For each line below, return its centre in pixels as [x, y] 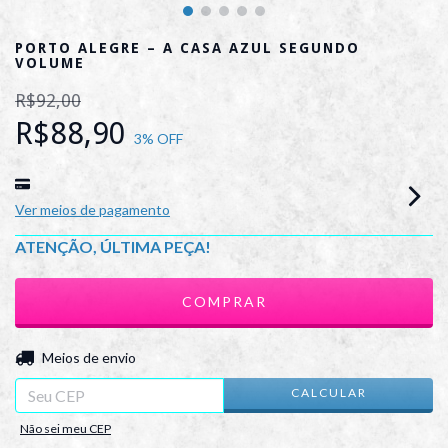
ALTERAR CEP [377, 354]
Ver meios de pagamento [92, 209]
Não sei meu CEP [65, 428]
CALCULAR [328, 393]
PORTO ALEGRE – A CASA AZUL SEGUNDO [187, 47]
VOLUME [50, 62]
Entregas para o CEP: [81, 357]
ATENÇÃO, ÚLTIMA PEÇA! [113, 246]
